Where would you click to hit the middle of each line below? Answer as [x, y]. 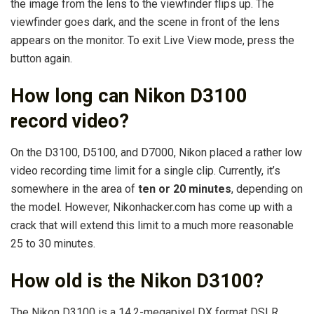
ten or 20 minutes [185, 189]
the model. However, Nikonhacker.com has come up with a [151, 207]
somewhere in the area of [74, 189]
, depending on [267, 189]
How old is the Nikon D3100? [137, 281]
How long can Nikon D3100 [129, 96]
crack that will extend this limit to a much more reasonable [152, 225]
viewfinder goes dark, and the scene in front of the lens [145, 22]
